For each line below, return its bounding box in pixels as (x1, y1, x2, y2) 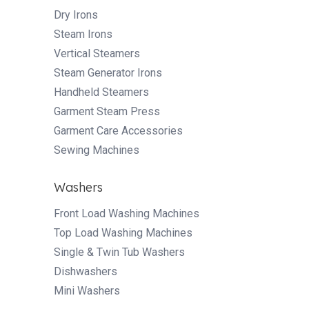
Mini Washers (54, 283, 120, 297)
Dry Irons (54, 8, 98, 21)
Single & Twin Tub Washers (54, 245, 185, 259)
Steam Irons (54, 27, 112, 41)
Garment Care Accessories (54, 123, 183, 137)
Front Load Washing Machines (54, 206, 199, 220)
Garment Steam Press (54, 104, 160, 118)
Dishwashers (54, 264, 117, 278)
